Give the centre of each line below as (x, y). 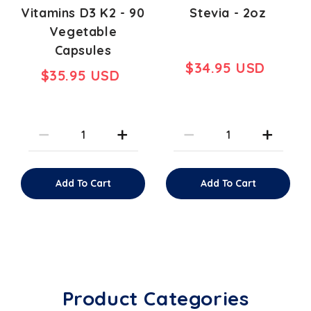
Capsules (83, 50)
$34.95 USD (225, 68)
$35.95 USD (80, 75)
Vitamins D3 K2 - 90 (83, 12)
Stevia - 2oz (228, 12)
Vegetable (83, 31)
